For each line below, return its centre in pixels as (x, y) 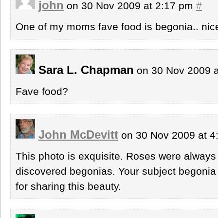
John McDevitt (78, 134)
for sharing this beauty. (68, 186)
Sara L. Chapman (84, 70)
